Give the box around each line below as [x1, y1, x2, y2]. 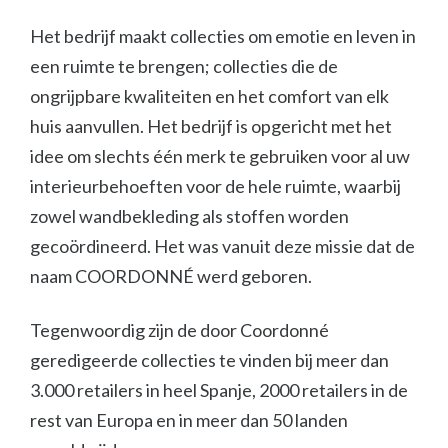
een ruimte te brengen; [30, 55, 210, 77]
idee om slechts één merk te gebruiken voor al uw [30, 145, 410, 167]
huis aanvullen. [30, 115, 144, 137]
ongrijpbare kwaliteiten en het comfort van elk [30, 85, 389, 107]
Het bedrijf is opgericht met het [147, 115, 392, 137]
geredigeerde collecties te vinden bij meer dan [30, 349, 389, 371]
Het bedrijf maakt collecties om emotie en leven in [30, 25, 416, 47]
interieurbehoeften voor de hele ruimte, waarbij [30, 175, 401, 197]
